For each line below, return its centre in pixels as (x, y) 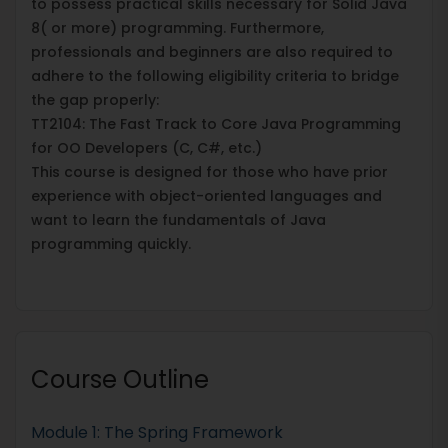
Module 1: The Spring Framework (157, 432)
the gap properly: (95, 99)
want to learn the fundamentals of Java (178, 219)
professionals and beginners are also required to (212, 51)
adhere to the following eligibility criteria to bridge (215, 75)
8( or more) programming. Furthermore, (177, 27)
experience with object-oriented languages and (206, 195)
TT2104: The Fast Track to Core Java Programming (216, 123)
